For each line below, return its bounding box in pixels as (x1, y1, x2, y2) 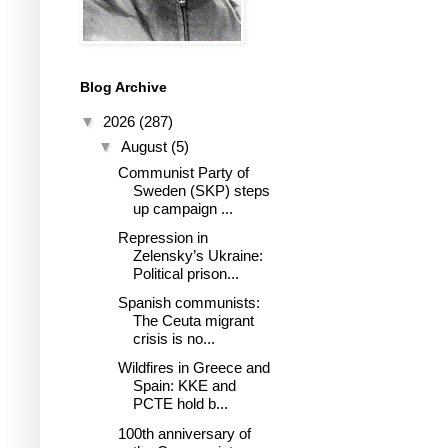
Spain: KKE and (132, 377, 236, 395)
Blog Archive (80, 78, 167, 95)
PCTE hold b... (132, 395, 228, 413)
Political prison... (132, 264, 239, 282)
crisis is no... (132, 330, 215, 347)
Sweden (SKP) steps (132, 181, 270, 199)
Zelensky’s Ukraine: (132, 246, 263, 264)
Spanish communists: (117, 294, 260, 311)
